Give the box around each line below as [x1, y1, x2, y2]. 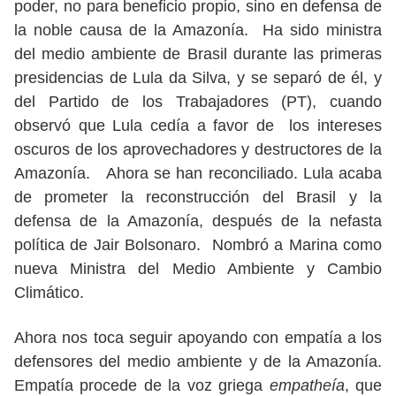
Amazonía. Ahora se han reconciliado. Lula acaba [14, 164, 382, 182]
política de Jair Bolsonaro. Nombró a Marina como [14, 236, 382, 254]
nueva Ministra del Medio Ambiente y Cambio [14, 260, 382, 278]
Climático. [14, 284, 84, 301]
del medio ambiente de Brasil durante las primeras [14, 45, 382, 63]
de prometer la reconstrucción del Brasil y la [14, 188, 382, 206]
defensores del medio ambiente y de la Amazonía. [14, 353, 382, 370]
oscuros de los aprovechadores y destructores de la [14, 141, 382, 158]
